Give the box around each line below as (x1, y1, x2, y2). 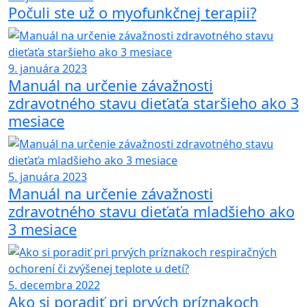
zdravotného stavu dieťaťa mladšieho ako (8, 201, 295, 221)
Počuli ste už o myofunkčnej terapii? (8, 2, 256, 23)
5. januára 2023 (8, 169, 87, 184)
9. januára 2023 (8, 60, 87, 76)
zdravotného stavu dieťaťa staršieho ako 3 (8, 93, 299, 113)
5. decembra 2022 (8, 277, 100, 293)
